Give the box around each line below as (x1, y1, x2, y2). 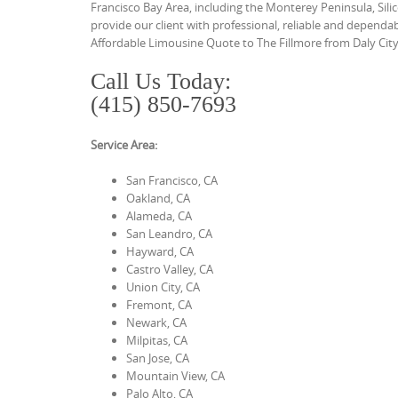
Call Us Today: (91, 68, 231, 95)
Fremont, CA (126, 296, 192, 313)
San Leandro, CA (126, 225, 212, 242)
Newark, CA (126, 314, 187, 330)
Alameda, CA (126, 207, 192, 224)
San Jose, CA (126, 349, 189, 366)
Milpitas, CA (126, 331, 187, 348)
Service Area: (91, 136, 157, 153)
